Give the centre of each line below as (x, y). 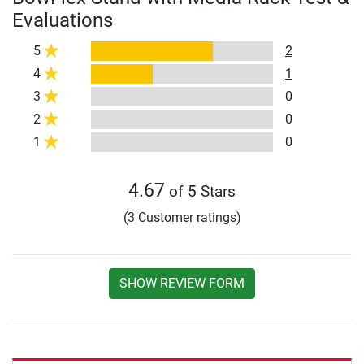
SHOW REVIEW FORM (182, 283)
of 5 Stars (200, 191)
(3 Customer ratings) (182, 217)
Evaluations (63, 20)
